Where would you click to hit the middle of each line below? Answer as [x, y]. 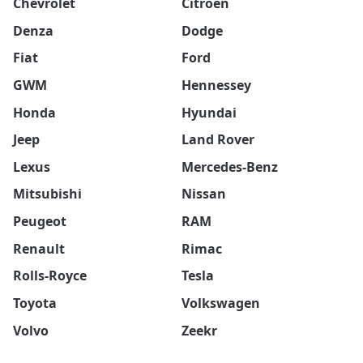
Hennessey [216, 85]
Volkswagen [221, 303]
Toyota [35, 303]
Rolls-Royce [50, 275]
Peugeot [40, 221]
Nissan [204, 194]
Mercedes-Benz [230, 167]
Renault [39, 248]
